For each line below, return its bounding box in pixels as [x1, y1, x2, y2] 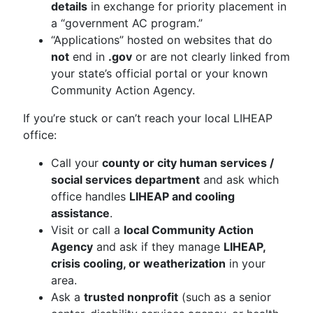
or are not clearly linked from [132, 50, 290, 64]
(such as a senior [178, 290, 271, 304]
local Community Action [124, 223, 254, 237]
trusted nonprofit [84, 290, 178, 304]
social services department [51, 173, 200, 187]
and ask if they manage [93, 240, 224, 254]
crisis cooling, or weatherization [51, 256, 226, 270]
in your [226, 256, 265, 270]
